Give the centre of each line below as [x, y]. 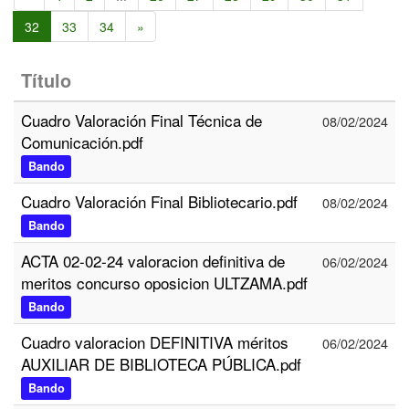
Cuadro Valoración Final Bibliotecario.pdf [159, 201]
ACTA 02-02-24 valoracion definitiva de [153, 261]
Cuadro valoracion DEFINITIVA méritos [155, 342]
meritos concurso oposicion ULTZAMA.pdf [164, 283]
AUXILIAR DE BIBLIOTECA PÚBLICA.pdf [161, 364]
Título [46, 80]
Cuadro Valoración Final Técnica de [142, 120]
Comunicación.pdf [82, 142]
